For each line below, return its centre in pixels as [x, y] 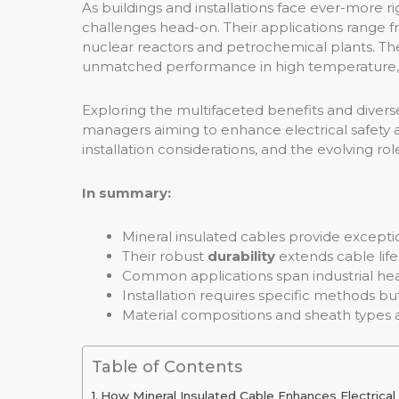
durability [241, 256]
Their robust [165, 256]
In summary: [126, 193]
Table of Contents [167, 366]
